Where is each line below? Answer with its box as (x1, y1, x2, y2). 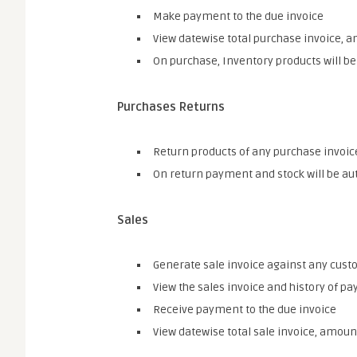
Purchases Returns (117, 100, 225, 114)
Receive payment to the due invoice (153, 303, 336, 316)
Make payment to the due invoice (153, 10, 324, 23)
